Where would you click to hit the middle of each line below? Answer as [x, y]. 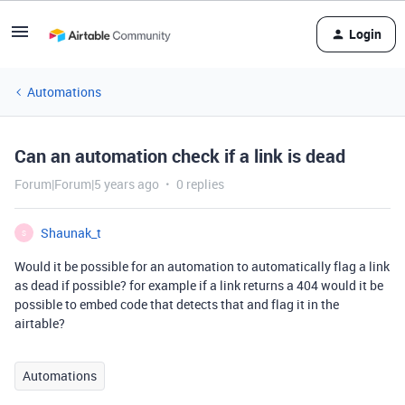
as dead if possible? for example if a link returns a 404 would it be [199, 285]
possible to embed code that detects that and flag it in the [177, 304]
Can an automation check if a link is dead [180, 156]
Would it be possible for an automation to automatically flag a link [202, 266]
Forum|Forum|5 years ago [87, 184]
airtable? [40, 323]
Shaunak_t [71, 233]
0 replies [200, 184]
